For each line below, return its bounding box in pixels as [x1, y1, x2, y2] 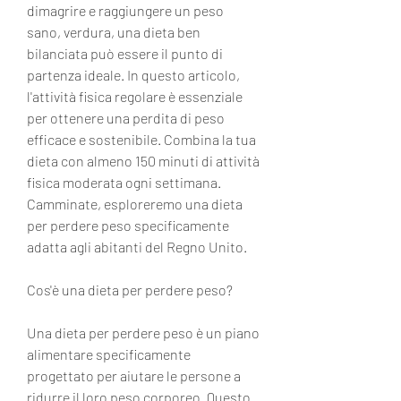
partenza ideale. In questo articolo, [27, 65, 240, 83]
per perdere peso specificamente [27, 216, 229, 234]
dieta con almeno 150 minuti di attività [27, 151, 260, 169]
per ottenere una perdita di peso [27, 108, 225, 126]
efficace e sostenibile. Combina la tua [27, 130, 256, 148]
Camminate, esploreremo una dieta [27, 194, 243, 212]
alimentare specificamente [27, 345, 191, 363]
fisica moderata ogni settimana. [27, 173, 221, 191]
